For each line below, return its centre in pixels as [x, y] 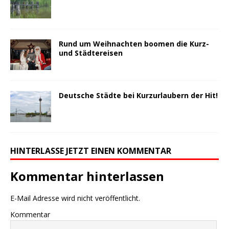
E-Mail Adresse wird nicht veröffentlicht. [75, 198]
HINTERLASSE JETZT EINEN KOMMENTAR [91, 151]
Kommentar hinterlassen [87, 176]
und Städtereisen [91, 53]
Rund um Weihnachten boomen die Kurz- [134, 44]
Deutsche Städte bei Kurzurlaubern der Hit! [138, 96]
